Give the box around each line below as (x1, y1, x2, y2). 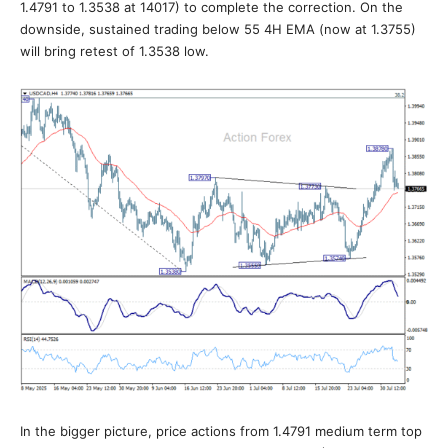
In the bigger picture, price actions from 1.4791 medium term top (20, 423, 422, 439)
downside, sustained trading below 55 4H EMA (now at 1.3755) (20, 21, 416, 37)
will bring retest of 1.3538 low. (20, 43, 209, 59)
